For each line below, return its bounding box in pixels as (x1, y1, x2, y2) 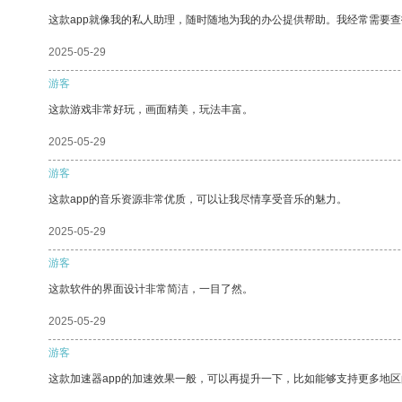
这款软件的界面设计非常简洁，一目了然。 (48, 282, 253, 295)
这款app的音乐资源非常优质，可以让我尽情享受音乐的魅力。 (48, 192, 347, 205)
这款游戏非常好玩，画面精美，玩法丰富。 (48, 102, 253, 116)
